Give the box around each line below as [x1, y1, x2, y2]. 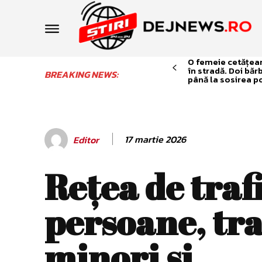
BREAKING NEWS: [44, 67, 118, 81]
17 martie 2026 [125, 132, 186, 146]
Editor [73, 132, 99, 147]
